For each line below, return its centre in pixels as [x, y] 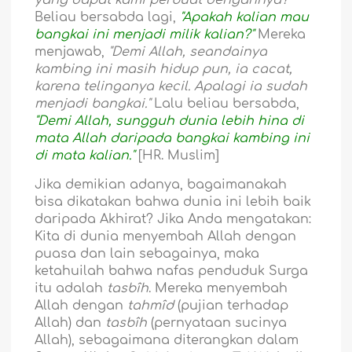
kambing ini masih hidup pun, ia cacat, [164, 70]
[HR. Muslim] [177, 156]
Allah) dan [70, 323]
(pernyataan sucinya [217, 323]
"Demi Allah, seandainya [186, 52]
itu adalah [71, 289]
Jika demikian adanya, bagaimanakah [161, 185]
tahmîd [151, 306]
